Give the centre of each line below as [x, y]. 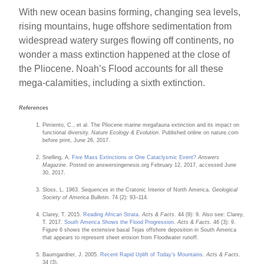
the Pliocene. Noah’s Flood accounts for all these [121, 68]
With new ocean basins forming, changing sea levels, [130, 12]
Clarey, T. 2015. [63, 214]
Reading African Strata [111, 214]
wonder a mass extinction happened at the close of [125, 54]
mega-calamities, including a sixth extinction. [112, 82]
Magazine [55, 165]
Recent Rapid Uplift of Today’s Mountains [152, 254]
